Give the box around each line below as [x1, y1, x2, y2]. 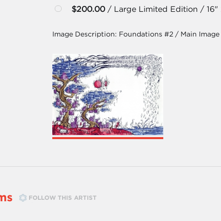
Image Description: [52, 30, 119, 38]
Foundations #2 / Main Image [119, 30, 220, 38]
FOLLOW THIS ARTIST [29, 193, 97, 201]
